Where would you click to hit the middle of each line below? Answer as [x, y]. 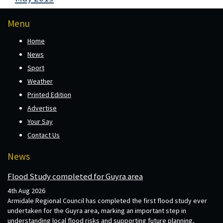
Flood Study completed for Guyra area [75, 176]
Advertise [42, 108]
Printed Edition [49, 94]
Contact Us [44, 135]
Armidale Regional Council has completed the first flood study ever [107, 201]
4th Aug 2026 [26, 191]
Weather [40, 81]
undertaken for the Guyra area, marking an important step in [97, 211]
